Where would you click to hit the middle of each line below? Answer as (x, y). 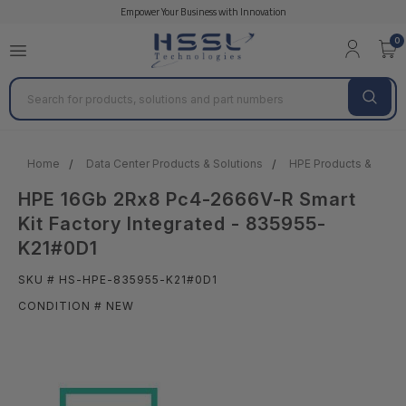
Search (31, 91)
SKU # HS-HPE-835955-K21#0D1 (118, 280)
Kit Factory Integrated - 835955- (172, 224)
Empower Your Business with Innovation (203, 12)
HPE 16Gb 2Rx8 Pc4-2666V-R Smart (187, 200)
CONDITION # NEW (76, 306)
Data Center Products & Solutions (174, 164)
